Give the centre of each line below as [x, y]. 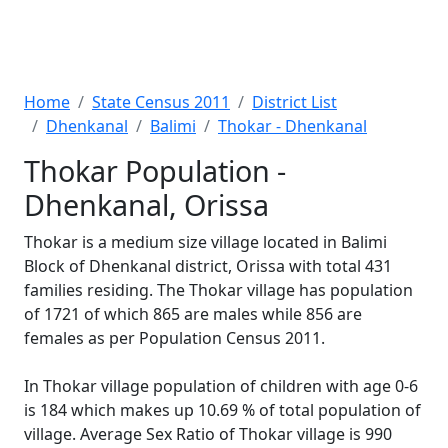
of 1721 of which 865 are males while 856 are [193, 314]
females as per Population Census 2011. [174, 338]
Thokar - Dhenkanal [292, 126]
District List [294, 102]
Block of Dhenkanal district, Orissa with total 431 [208, 266]
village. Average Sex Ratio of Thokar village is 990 [208, 434]
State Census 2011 [161, 102]
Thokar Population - [155, 170]
